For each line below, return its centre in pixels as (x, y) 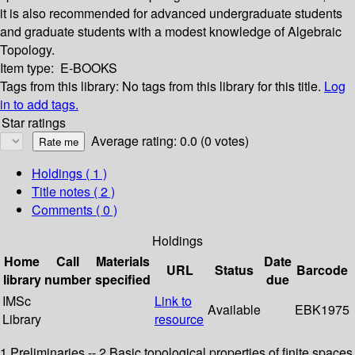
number (68, 280)
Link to (173, 301)
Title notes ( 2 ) (73, 192)
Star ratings (34, 123)
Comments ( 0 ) (74, 210)
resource (179, 319)
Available (234, 310)
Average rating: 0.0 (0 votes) (170, 141)
